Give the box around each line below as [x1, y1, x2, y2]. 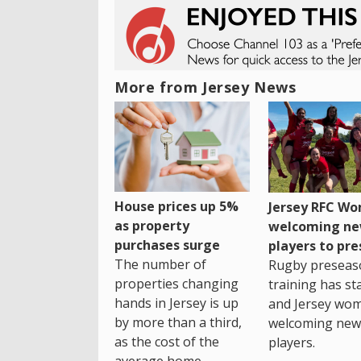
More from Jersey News [114, 77, 297, 98]
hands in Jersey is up [114, 294, 239, 313]
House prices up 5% [114, 197, 239, 216]
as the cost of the [114, 333, 219, 351]
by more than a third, [114, 313, 242, 332]
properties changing [114, 275, 239, 293]
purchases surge [114, 236, 220, 255]
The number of [114, 255, 206, 274]
